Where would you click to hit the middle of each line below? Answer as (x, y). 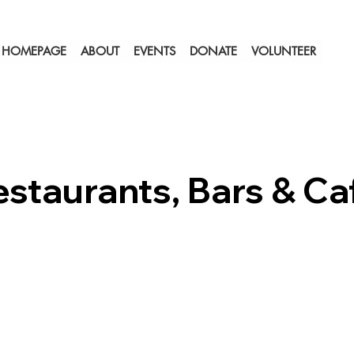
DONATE (213, 51)
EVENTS (154, 51)
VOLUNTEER (283, 51)
